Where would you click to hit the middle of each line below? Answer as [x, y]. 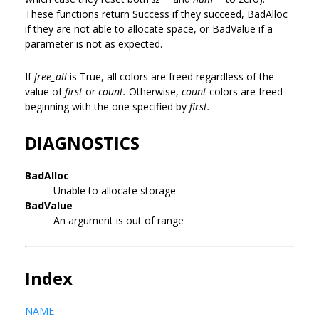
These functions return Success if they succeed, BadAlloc [156, 14]
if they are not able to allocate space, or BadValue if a [149, 28]
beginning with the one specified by [107, 106]
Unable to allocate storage [115, 190]
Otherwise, [155, 91]
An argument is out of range [119, 220]
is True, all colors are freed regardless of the [172, 76]
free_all [52, 76]
